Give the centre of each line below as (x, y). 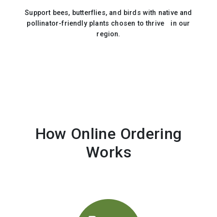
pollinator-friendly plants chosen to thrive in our (108, 23)
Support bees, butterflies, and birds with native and (108, 13)
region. (108, 34)
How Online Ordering (108, 134)
